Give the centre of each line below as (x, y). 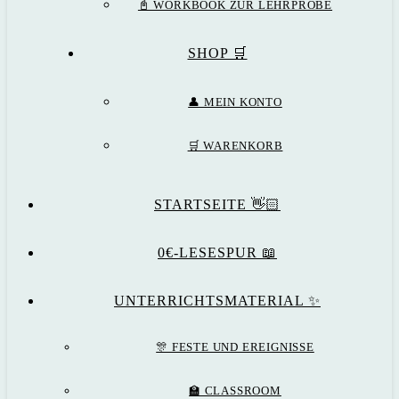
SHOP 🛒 (217, 53)
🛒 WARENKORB (235, 146)
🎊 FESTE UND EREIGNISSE (235, 347)
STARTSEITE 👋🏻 (217, 204)
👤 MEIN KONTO (235, 102)
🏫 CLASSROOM (235, 391)
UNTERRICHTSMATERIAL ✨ (217, 301)
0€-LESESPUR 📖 (217, 252)
